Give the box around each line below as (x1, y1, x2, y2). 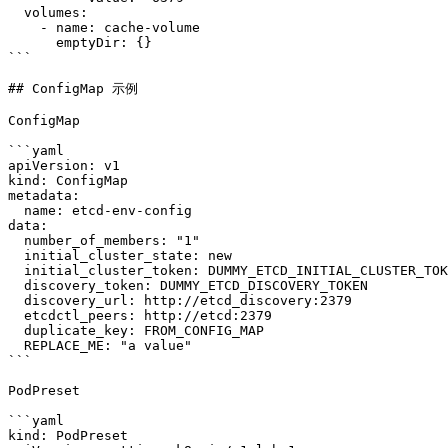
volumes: (8, 5, 24, 20)
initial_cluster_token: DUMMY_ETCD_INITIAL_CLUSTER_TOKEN (8, 263, 24, 278)
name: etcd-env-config (8, 203, 24, 218)
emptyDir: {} (8, 35, 56, 50)
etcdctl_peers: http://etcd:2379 (8, 308, 24, 323)
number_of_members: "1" (8, 233, 24, 248)
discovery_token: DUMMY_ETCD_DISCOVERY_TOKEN (8, 278, 24, 293)
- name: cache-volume (8, 20, 40, 35)
